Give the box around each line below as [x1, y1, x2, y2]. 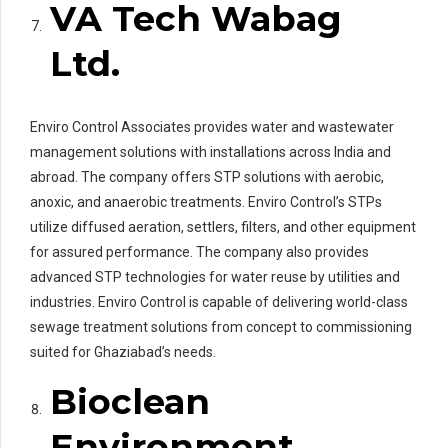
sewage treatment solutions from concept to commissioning [30, 318, 412, 335]
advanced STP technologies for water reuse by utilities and [30, 268, 400, 285]
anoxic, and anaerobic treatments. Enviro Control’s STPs [30, 193, 382, 210]
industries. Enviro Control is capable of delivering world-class [30, 293, 408, 310]
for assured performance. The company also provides [30, 243, 369, 260]
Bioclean [50, 379, 210, 423]
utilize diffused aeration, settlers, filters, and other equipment [30, 218, 416, 235]
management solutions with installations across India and [30, 143, 391, 160]
